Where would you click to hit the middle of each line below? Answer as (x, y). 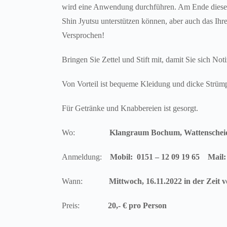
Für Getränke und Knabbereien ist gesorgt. (130, 108)
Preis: (85, 205)
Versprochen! (83, 35)
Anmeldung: (86, 157)
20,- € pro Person (137, 205)
